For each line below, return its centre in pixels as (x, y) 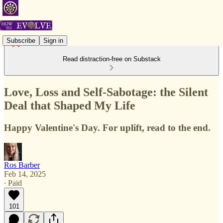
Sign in (53, 40)
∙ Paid (13, 183)
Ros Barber (22, 165)
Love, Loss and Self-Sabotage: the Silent (106, 92)
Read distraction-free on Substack (111, 59)
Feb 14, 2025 (25, 174)
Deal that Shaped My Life (70, 105)
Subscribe (21, 40)
